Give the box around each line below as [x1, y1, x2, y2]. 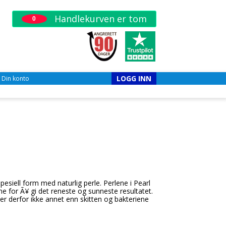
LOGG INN [117, 74, 151, 83]
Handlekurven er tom [51, 13, 147, 25]
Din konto [2, 74, 29, 83]
